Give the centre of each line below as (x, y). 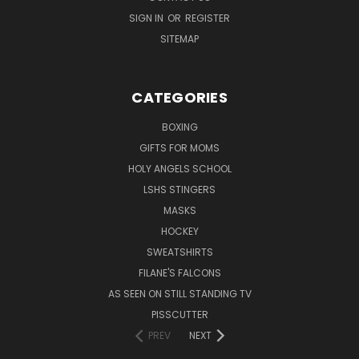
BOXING (179, 127)
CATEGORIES (179, 97)
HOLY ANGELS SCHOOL (179, 168)
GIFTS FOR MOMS (179, 147)
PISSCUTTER (179, 314)
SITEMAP (179, 38)
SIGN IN (147, 18)
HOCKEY (179, 231)
